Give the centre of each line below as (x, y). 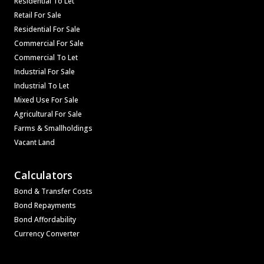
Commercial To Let (46, 57)
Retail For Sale (38, 15)
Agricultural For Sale (48, 114)
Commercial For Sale (49, 43)
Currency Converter (47, 233)
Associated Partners (53, 247)
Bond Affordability (45, 219)
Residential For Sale (47, 29)
